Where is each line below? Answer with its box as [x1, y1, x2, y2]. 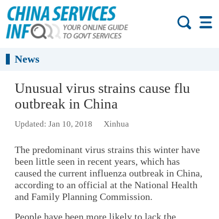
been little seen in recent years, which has [15, 155, 180, 167]
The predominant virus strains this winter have [15, 144, 200, 155]
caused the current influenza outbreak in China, [15, 167, 202, 178]
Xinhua [103, 119, 129, 129]
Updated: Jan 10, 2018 [15, 119, 92, 129]
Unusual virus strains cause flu [15, 80, 190, 96]
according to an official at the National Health [15, 179, 197, 190]
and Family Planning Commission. [15, 191, 153, 202]
